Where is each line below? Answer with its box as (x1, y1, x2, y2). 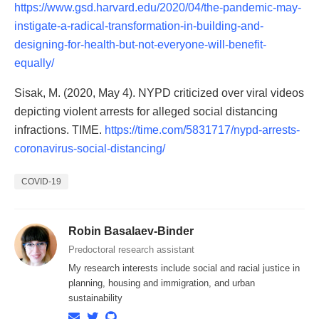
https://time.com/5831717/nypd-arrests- (105, 123, 300, 136)
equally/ (14, 56, 54, 69)
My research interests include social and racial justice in (68, 262, 300, 273)
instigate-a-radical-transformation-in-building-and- (14, 19, 263, 32)
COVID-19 (21, 177, 61, 187)
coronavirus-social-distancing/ (14, 142, 165, 155)
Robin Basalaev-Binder (68, 224, 194, 237)
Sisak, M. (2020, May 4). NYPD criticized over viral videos (14, 86, 304, 99)
